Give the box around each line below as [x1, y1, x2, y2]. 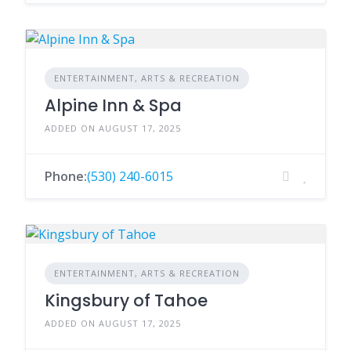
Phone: [45, 168, 87, 185]
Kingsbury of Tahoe [45, 289, 208, 312]
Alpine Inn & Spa [45, 94, 182, 117]
